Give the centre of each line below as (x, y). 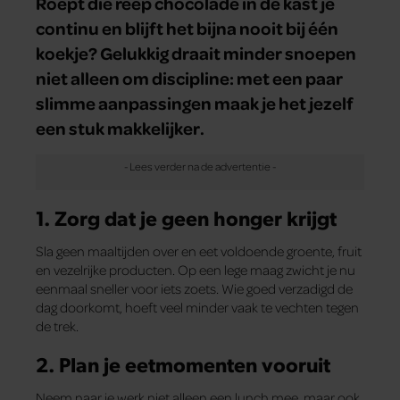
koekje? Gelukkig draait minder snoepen (196, 53)
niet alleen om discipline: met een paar (189, 78)
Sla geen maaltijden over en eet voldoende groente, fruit (199, 251)
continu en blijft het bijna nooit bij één (187, 28)
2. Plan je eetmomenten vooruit (183, 363)
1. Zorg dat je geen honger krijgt (186, 218)
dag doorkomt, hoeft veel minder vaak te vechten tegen (197, 308)
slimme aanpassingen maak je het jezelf (194, 103)
